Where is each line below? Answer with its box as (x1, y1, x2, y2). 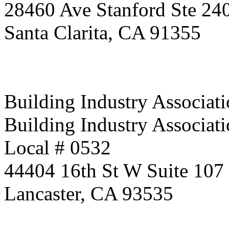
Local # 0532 (4, 136, 111, 158)
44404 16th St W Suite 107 (4, 159, 224, 181)
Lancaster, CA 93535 (4, 182, 173, 204)
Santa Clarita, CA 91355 (4, 21, 201, 43)
